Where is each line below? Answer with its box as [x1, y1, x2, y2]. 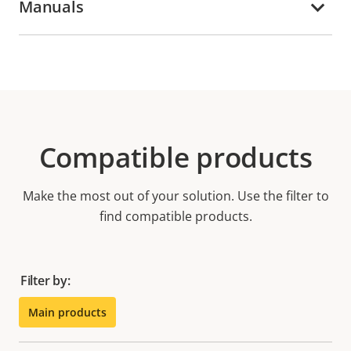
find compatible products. [99, 207, 252, 225]
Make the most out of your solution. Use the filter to [22, 186, 329, 204]
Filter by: [20, 271, 71, 289]
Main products [28, 304, 107, 320]
